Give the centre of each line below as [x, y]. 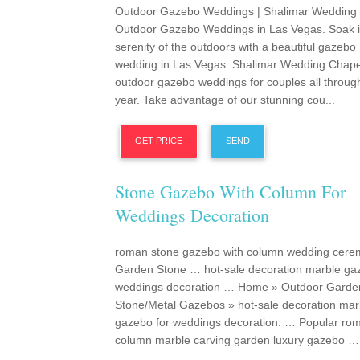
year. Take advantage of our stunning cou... [225, 100]
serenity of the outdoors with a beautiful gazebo [235, 47]
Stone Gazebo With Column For [230, 192]
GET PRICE [159, 141]
